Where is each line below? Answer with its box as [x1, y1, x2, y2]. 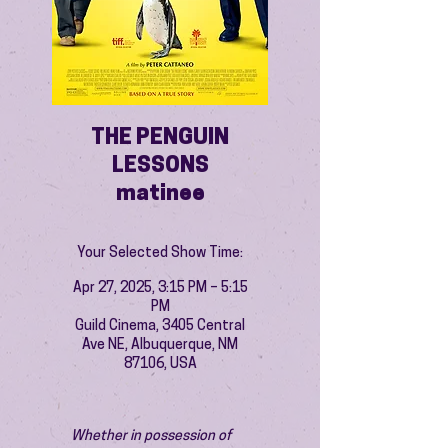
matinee [115, 183, 205, 206]
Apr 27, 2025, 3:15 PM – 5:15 [72, 281, 248, 296]
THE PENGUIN [91, 127, 229, 150]
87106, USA [123, 357, 197, 372]
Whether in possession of [71, 429, 234, 444]
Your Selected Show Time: [77, 246, 243, 261]
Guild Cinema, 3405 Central [75, 319, 245, 334]
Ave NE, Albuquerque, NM [82, 338, 238, 353]
